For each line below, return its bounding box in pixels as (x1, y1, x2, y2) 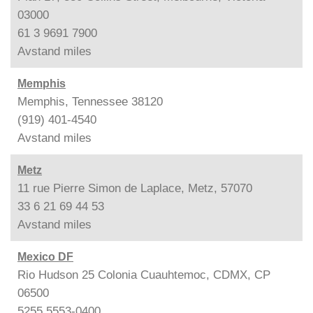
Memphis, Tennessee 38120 (17, 94, 163, 108)
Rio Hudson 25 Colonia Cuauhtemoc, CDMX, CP (17, 268, 270, 282)
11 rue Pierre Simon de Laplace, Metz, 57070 (17, 181, 252, 195)
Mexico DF (17, 250, 73, 263)
